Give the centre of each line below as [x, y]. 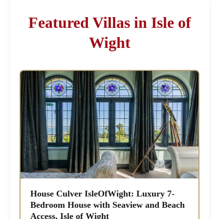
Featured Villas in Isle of [109, 23]
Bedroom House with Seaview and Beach [108, 205]
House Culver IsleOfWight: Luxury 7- [103, 194]
